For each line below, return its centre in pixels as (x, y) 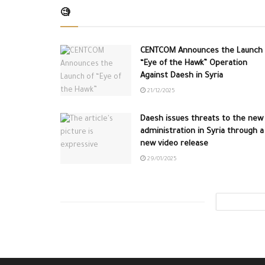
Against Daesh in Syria (182, 76)
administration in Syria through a (202, 132)
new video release (174, 144)
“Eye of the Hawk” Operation (194, 64)
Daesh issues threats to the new (202, 119)
